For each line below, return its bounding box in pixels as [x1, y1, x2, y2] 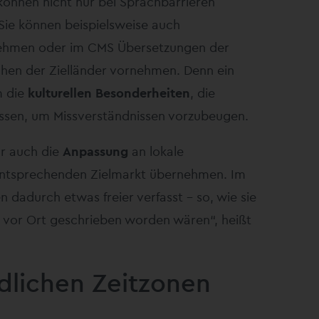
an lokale [128, 142, 184, 159]
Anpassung [63, 142, 128, 159]
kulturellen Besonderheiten [28, 84, 190, 101]
